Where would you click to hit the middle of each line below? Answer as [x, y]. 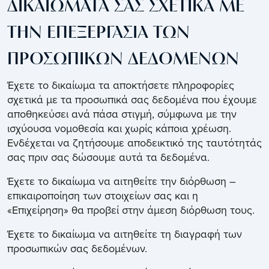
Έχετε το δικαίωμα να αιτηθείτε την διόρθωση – [122, 181]
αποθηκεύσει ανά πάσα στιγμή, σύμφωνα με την [122, 114]
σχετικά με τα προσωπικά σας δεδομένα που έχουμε [132, 100]
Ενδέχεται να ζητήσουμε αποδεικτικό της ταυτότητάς [134, 143]
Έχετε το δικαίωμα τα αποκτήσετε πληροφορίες [121, 85]
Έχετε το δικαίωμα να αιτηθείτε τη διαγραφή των [125, 234]
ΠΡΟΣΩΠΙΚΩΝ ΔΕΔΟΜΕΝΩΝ [123, 60]
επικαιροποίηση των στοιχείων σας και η [103, 196]
